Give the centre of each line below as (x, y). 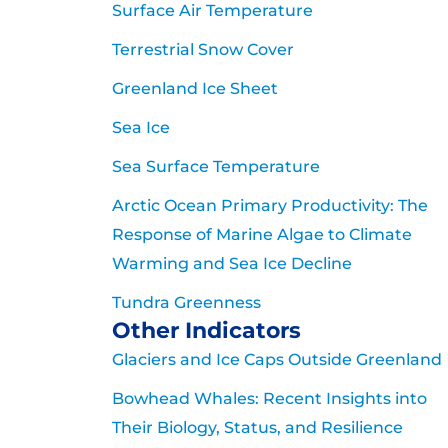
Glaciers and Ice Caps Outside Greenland (277, 360)
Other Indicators (206, 331)
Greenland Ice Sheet (195, 89)
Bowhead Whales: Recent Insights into (269, 399)
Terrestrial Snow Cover (203, 50)
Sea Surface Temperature (216, 167)
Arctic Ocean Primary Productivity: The (270, 206)
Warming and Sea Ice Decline (232, 264)
